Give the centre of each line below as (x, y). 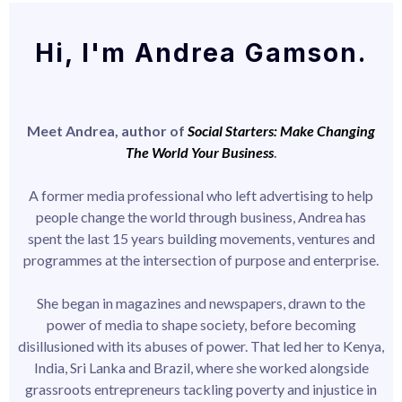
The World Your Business (199, 153)
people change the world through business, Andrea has (201, 217)
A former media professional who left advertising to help (201, 196)
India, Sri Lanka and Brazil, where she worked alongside (201, 368)
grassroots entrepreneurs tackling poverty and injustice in (201, 389)
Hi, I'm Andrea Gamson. (201, 53)
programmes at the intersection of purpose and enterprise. (201, 260)
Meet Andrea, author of (107, 131)
